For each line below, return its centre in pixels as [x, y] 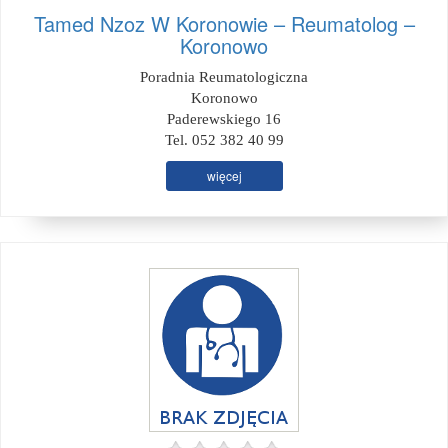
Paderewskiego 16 [224, 119]
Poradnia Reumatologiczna [224, 77]
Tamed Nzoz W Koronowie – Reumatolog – [224, 23]
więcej [224, 175]
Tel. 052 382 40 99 [224, 140]
